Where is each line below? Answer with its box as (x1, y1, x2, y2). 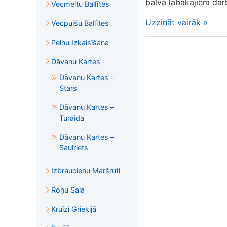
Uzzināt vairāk (145, 17, 203, 28)
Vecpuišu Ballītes (51, 18, 109, 27)
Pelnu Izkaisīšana (51, 37, 109, 47)
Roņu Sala (51, 185, 85, 194)
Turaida (59, 113, 84, 122)
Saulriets (59, 143, 88, 152)
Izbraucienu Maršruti (51, 166, 120, 175)
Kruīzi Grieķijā (51, 204, 96, 213)
